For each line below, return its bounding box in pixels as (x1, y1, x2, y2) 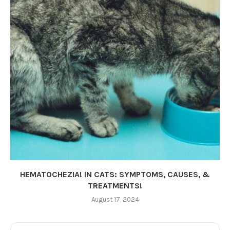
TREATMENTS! (88, 180, 142, 190)
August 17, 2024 (91, 195, 139, 203)
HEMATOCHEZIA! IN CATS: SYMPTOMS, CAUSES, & (20, 169, 210, 179)
